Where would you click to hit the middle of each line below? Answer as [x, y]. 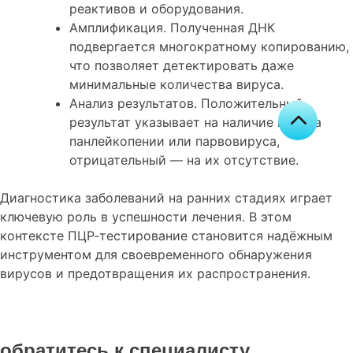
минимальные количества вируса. [176, 85]
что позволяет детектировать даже [182, 66]
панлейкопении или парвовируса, [175, 141]
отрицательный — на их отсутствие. [184, 160]
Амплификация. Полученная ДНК [172, 28]
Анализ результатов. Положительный [186, 104]
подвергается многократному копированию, [209, 47]
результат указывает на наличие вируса [195, 123]
